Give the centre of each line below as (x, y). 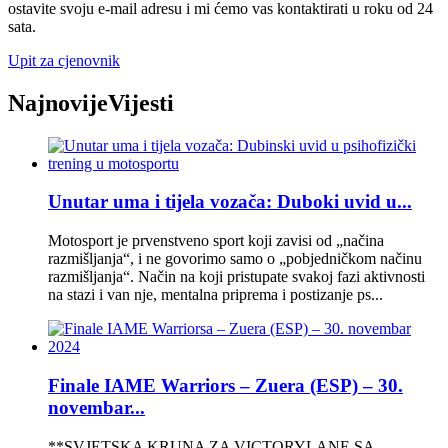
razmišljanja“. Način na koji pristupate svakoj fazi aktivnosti (236, 277)
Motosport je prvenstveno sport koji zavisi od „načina (216, 241)
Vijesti (141, 102)
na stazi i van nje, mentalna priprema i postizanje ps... (215, 295)
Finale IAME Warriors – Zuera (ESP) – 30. (225, 385)
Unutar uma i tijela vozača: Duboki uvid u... (230, 202)
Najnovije (58, 102)
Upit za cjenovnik (64, 60)
